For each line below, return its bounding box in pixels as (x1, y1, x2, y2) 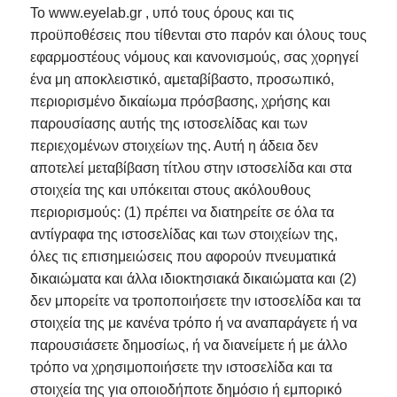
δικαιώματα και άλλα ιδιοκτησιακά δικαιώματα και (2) (29, 271, 356, 287)
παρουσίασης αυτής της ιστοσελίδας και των (29, 116, 307, 132)
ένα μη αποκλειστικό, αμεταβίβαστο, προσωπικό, (29, 72, 334, 88)
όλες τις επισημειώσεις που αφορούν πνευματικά (29, 249, 336, 265)
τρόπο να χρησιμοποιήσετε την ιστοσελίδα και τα (29, 360, 332, 376)
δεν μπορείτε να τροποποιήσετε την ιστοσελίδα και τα (29, 293, 361, 309)
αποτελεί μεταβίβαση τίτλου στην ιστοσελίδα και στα (29, 160, 352, 176)
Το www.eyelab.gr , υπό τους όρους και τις (29, 5, 294, 21)
